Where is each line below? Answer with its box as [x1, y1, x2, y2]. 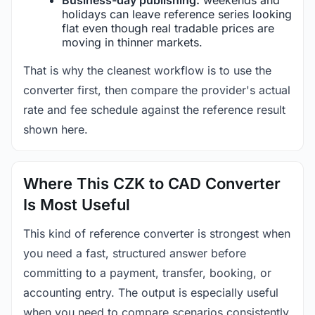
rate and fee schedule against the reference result [23, 102, 285, 117]
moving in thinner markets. [62, 34, 202, 49]
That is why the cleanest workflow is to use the [23, 63, 271, 77]
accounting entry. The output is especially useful [23, 285, 278, 300]
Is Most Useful [23, 195, 130, 214]
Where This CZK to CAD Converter [23, 174, 281, 193]
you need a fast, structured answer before [23, 245, 246, 260]
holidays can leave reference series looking [62, 6, 292, 21]
